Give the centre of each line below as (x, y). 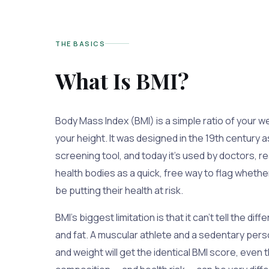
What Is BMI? (122, 80)
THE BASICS (80, 44)
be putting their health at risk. (119, 190)
